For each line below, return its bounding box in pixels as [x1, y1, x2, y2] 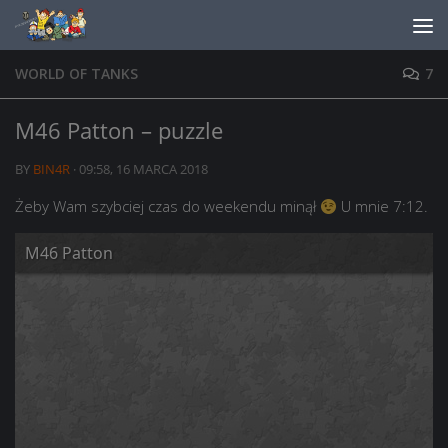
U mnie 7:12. [337, 196, 429, 216]
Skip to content [27, 19, 149, 41]
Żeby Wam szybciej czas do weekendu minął [15, 196, 320, 216]
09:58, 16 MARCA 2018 [79, 160, 208, 178]
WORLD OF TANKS [15, 64, 138, 83]
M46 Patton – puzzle [15, 115, 223, 145]
